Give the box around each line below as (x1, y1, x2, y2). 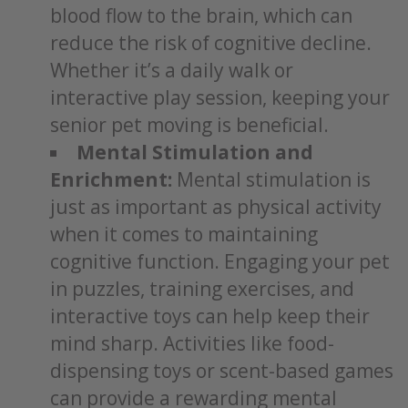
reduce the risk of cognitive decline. (50, 30, 372, 56)
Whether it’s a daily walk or (50, 57, 293, 83)
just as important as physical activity (50, 194, 382, 219)
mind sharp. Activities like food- (50, 331, 334, 356)
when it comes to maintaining (50, 221, 318, 247)
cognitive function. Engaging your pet (50, 249, 390, 274)
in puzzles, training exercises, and (50, 276, 354, 301)
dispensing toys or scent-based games (50, 358, 393, 383)
